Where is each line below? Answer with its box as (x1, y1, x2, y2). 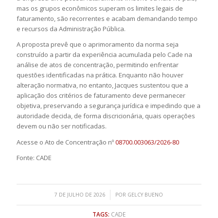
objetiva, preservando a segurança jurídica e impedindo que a (16, 101, 200, 110)
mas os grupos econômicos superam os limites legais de (16, 4, 183, 13)
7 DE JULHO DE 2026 (54, 191, 106, 198)
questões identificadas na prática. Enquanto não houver (16, 71, 183, 80)
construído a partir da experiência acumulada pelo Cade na (16, 50, 192, 59)
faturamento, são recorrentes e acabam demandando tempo (16, 14, 198, 23)
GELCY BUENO (127, 191, 163, 198)
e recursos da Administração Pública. (16, 24, 126, 34)
